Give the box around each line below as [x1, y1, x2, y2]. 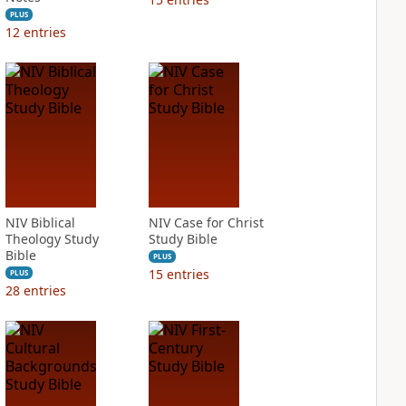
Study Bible [148, 230, 217, 247]
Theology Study [5, 230, 99, 247]
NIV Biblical [5, 214, 75, 231]
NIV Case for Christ [148, 214, 264, 231]
